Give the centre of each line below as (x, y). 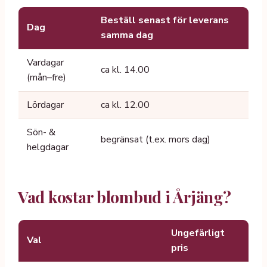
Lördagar (45, 105)
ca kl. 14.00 (125, 69)
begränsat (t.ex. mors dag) (156, 139)
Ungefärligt (198, 233)
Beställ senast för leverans (165, 20)
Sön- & (41, 132)
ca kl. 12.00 (125, 105)
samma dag (127, 35)
